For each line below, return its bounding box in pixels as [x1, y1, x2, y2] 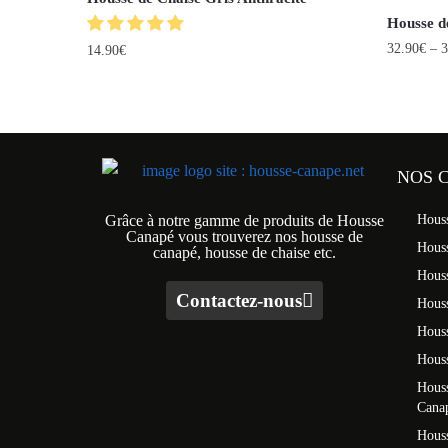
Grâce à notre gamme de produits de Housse [105, 212, 384, 230]
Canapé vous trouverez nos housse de [126, 228, 363, 246]
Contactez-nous [176, 290, 302, 312]
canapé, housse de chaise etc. [153, 244, 336, 262]
